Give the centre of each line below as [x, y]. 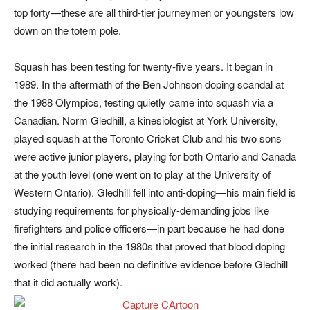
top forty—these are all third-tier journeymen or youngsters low [154, 12]
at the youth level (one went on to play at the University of [142, 174]
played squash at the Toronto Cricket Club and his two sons [148, 138]
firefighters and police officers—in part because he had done [149, 228]
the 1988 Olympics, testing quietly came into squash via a [144, 102]
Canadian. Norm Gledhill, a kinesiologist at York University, [146, 120]
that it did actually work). [68, 282]
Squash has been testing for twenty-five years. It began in [143, 66]
